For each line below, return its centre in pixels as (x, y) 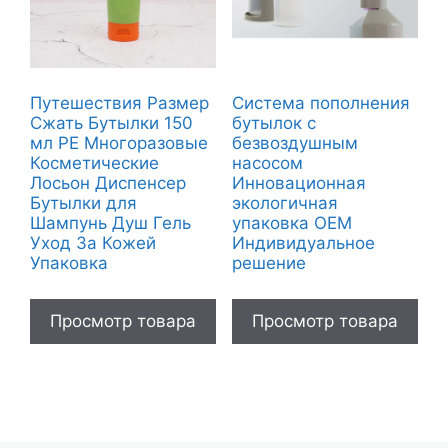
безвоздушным (294, 143)
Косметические (94, 163)
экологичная (284, 203)
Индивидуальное (303, 243)
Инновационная (298, 183)
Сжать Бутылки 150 (111, 123)
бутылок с (273, 123)
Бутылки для (83, 203)
